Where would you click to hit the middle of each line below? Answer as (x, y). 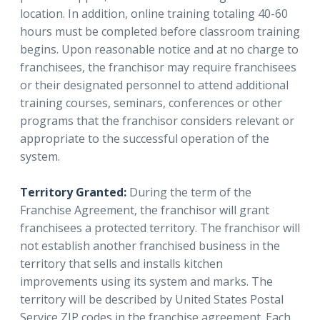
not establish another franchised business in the (150, 245)
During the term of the (189, 192)
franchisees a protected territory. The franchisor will (160, 227)
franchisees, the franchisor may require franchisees (158, 67)
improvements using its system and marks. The (146, 281)
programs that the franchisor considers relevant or (157, 120)
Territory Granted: (73, 192)
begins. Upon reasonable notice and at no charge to (159, 49)
